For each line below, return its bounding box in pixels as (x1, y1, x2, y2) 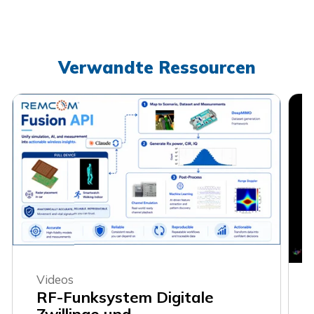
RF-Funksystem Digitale (36, 287, 214, 308)
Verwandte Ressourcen (58, 56, 256, 78)
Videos (36, 271, 74, 287)
